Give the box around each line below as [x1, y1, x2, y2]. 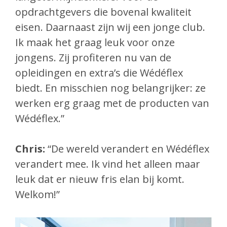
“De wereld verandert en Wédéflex [45, 142, 209, 156]
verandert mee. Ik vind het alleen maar [15, 157, 200, 171]
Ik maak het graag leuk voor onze [15, 35, 175, 50]
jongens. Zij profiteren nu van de [15, 51, 171, 65]
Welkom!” [15, 187, 60, 202]
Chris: [15, 142, 45, 156]
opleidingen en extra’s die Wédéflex [15, 66, 183, 80]
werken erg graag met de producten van [15, 96, 209, 110]
